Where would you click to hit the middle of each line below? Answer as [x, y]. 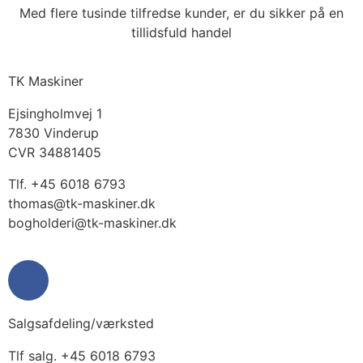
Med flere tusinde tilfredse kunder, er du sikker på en [181, 13]
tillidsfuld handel [181, 33]
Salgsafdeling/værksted [81, 324]
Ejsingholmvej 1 [55, 114]
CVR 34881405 [55, 153]
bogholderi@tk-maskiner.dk [92, 222]
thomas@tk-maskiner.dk [82, 203]
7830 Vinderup [53, 133]
